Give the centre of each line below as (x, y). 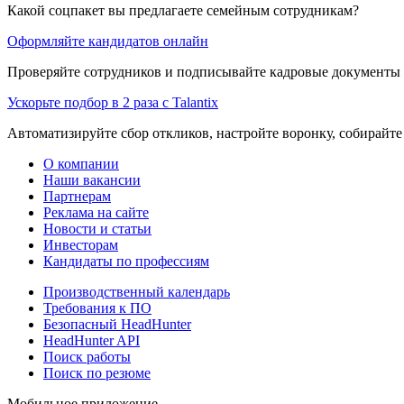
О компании (81, 163)
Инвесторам (81, 244)
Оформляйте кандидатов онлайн (108, 41)
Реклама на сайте (96, 212)
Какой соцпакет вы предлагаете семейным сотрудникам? (183, 10)
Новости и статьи (97, 228)
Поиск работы (87, 356)
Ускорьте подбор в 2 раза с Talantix (113, 102)
